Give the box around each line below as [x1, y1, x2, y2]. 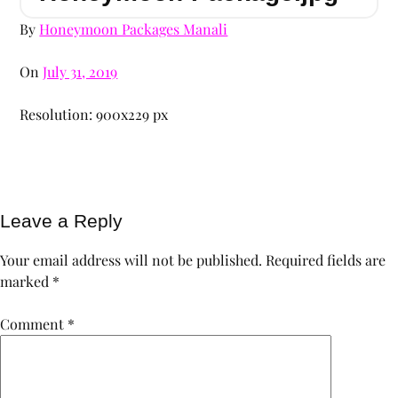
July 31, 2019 [43, 61, 118, 81]
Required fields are [266, 251, 386, 270]
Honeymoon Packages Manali [39, 19, 228, 38]
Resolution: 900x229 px [20, 104, 169, 123]
